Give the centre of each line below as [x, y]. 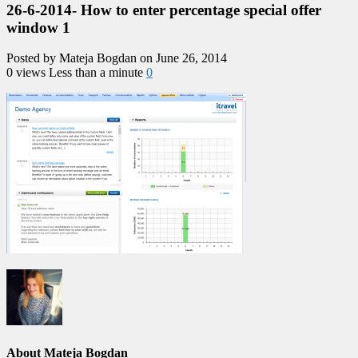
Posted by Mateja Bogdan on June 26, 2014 [117, 58]
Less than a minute [97, 73]
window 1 [38, 27]
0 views [28, 73]
